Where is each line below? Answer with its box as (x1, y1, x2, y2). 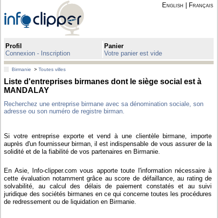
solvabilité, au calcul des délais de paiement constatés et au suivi (4, 182, 212, 190)
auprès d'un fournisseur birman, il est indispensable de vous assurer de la (4, 140, 212, 147)
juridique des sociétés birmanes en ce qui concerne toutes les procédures (4, 190, 212, 198)
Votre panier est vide (104, 49, 163, 57)
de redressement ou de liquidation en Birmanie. (4, 198, 137, 205)
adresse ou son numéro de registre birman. (4, 107, 125, 115)
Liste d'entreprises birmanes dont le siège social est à (4, 77, 202, 86)
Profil (5, 42, 22, 50)
